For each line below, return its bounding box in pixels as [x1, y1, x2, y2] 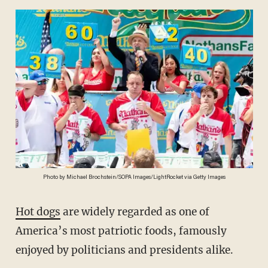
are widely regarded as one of [60, 205, 209, 219]
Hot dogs [23, 205, 60, 219]
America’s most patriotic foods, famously [15, 224, 227, 238]
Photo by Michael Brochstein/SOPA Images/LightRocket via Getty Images [42, 174, 226, 181]
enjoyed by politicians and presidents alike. [15, 243, 233, 257]
